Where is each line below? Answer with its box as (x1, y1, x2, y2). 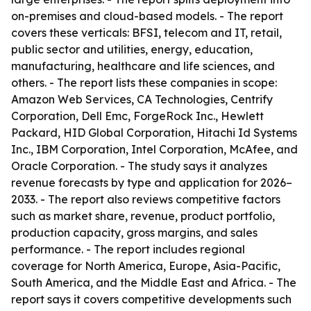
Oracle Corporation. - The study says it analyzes (11, 159, 267, 173)
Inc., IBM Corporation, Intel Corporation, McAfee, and (11, 142, 298, 156)
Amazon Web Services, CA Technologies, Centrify (11, 92, 273, 106)
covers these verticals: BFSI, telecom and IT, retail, (11, 26, 282, 40)
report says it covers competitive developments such (11, 292, 292, 306)
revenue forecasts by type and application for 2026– (11, 176, 292, 190)
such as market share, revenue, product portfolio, (11, 209, 275, 223)
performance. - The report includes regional (11, 242, 245, 256)
